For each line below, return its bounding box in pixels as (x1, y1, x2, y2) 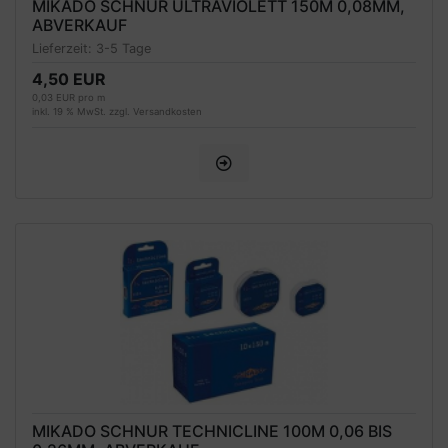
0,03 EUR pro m (32, 92, 105, 104)
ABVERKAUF (32, 14, 127, 35)
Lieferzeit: (32, 41, 96, 57)
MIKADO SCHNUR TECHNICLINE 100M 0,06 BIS (32, 421, 392, 442)
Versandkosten (133, 106, 202, 118)
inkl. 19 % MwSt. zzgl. (32, 106, 133, 118)
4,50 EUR (32, 69, 106, 90)
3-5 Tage (96, 41, 151, 57)
